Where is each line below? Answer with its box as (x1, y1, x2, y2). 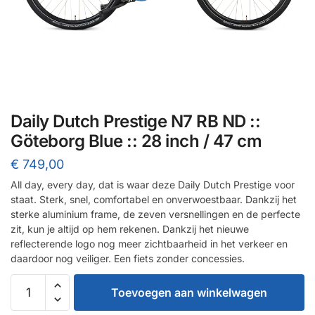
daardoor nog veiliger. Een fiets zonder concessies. (11, 252, 245, 264)
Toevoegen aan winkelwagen (111, 285, 267, 300)
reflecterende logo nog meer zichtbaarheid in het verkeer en (11, 237, 288, 250)
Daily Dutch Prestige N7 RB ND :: (11, 110, 260, 131)
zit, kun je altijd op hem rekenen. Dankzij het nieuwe (11, 222, 249, 235)
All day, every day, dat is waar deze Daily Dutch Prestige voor (11, 178, 295, 191)
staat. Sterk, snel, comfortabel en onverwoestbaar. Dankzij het (11, 193, 297, 205)
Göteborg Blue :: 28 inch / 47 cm (11, 130, 262, 151)
